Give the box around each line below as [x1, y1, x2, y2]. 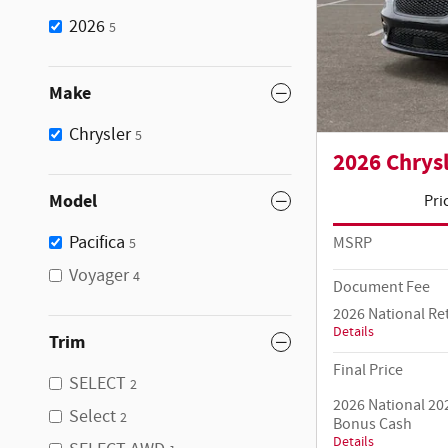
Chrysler [69, 122, 131, 147]
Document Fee [333, 276, 430, 298]
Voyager [69, 263, 129, 288]
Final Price [333, 359, 403, 381]
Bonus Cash [333, 413, 412, 435]
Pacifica [69, 230, 125, 255]
